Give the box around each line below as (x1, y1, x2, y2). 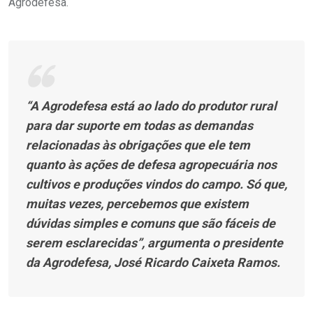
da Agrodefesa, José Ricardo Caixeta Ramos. (26, 255, 280, 270)
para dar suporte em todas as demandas (26, 118, 253, 133)
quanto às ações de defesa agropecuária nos (26, 157, 277, 173)
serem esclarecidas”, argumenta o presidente (26, 235, 283, 251)
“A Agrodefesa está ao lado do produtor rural (26, 99, 277, 114)
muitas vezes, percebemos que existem (26, 196, 249, 212)
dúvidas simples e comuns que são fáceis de (26, 216, 275, 231)
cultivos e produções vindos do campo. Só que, (26, 177, 287, 192)
